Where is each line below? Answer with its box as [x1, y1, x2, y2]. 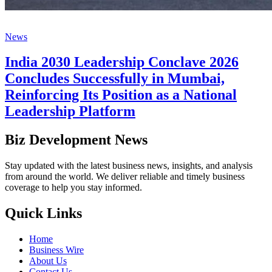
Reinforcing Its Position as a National [5, 87, 237, 103]
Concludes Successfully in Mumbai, [5, 70, 225, 87]
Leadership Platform [5, 103, 135, 120]
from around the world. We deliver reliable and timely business [5, 171, 245, 182]
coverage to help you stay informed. [5, 182, 142, 193]
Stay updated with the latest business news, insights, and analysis [5, 160, 253, 171]
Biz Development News [5, 132, 148, 148]
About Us [29, 256, 67, 267]
